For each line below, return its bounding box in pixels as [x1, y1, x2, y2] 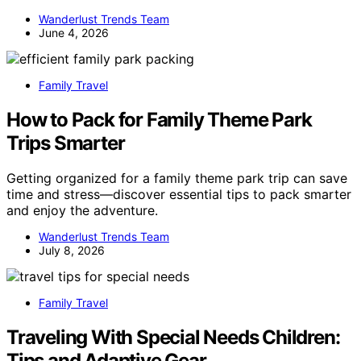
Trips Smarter [6, 131, 125, 155]
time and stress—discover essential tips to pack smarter [6, 186, 351, 203]
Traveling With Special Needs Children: [6, 326, 340, 350]
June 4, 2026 [39, 25, 109, 39]
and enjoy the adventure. [6, 202, 158, 219]
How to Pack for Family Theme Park [6, 107, 312, 131]
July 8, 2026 [39, 243, 105, 258]
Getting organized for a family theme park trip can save [6, 170, 347, 187]
